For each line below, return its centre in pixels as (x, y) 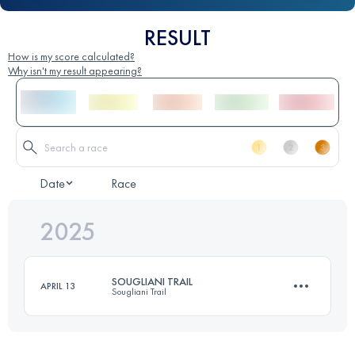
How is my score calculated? (71, 57)
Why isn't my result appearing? (75, 71)
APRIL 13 (58, 286)
